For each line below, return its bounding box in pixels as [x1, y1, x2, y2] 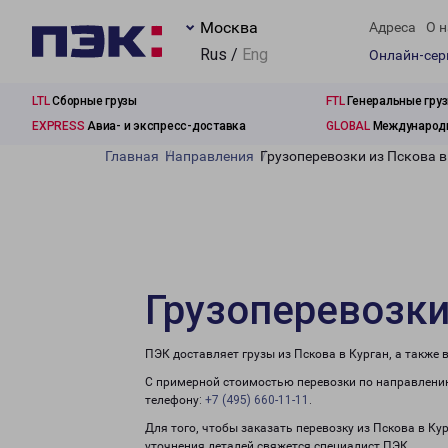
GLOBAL [326, 119, 370, 133]
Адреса [369, 19, 416, 36]
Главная [105, 148, 159, 164]
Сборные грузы [49, 94, 137, 108]
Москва [200, 18, 258, 37]
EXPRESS [32, 119, 85, 133]
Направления [165, 148, 254, 164]
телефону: [145, 393, 205, 407]
